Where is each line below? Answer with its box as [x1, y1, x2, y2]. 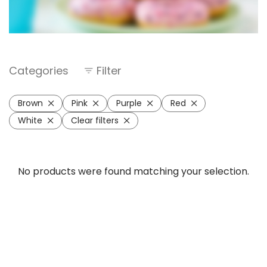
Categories [9, 63, 69, 78]
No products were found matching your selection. [18, 164, 249, 179]
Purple [116, 97, 142, 109]
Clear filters [71, 114, 119, 126]
